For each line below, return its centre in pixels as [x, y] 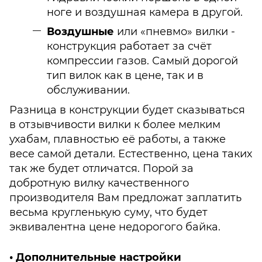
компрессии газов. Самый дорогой [142, 61]
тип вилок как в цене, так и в [125, 76]
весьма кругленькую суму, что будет [108, 212]
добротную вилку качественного [99, 183]
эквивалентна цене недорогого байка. [115, 227]
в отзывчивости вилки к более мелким [115, 124]
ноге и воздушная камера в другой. [145, 12]
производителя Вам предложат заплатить [125, 197]
